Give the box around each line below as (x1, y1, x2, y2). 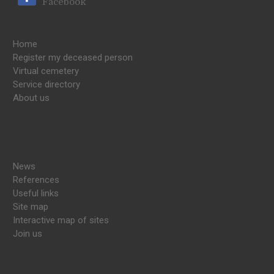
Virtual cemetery (13, 65, 79, 76)
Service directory (13, 78, 80, 90)
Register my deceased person (13, 51, 133, 63)
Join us (13, 228, 42, 239)
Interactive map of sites (13, 214, 109, 226)
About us (13, 92, 50, 103)
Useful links (13, 187, 59, 199)
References (13, 174, 59, 185)
